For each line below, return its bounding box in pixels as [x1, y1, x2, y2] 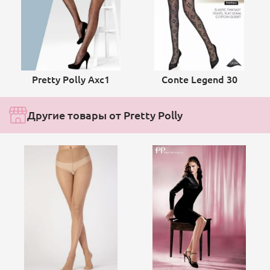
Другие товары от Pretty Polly [27, 107, 183, 122]
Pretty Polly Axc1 [31, 72, 110, 86]
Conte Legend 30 [161, 72, 237, 86]
